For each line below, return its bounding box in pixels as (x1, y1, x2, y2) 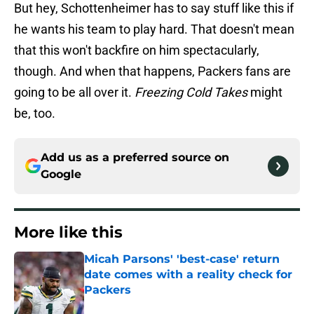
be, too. (14, 106, 55, 121)
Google (41, 168, 81, 182)
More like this (14, 223, 123, 243)
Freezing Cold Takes (135, 85, 247, 100)
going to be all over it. (14, 85, 135, 100)
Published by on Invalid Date (83, 298, 205, 310)
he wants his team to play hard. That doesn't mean (14, 22, 294, 37)
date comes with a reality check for (84, 268, 292, 282)
